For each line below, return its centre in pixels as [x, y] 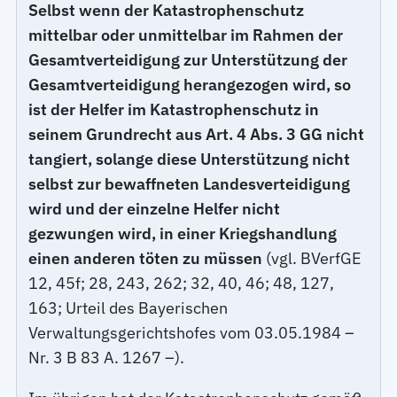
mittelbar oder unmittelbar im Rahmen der [186, 35]
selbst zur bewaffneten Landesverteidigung [190, 183]
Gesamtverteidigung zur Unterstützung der [188, 59]
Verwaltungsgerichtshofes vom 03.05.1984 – [192, 332]
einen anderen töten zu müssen [146, 258]
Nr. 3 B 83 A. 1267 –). [107, 357]
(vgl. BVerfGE [312, 258]
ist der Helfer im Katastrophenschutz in [174, 109]
